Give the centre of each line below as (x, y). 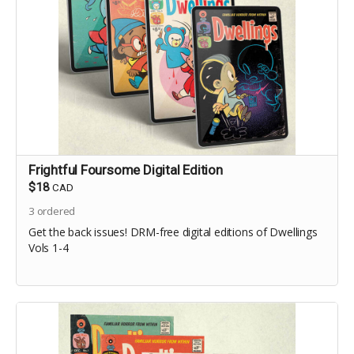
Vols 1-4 (49, 248)
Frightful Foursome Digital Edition (126, 170)
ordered (55, 211)
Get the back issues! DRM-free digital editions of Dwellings (173, 232)
